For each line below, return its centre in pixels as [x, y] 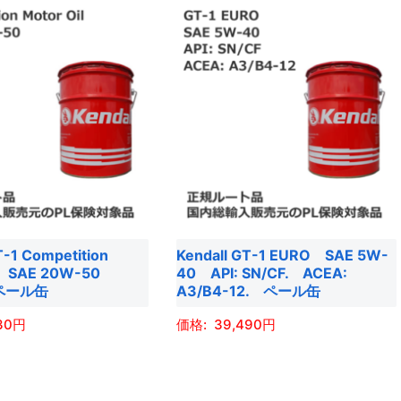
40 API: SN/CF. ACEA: [261, 273]
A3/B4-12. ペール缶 [248, 290]
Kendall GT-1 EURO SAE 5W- [282, 255]
